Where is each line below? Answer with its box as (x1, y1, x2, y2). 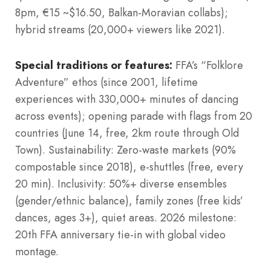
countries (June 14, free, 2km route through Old (15, 125, 239, 141)
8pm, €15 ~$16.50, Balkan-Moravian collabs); (15, 4, 228, 21)
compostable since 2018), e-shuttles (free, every (15, 158, 243, 175)
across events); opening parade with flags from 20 (15, 108, 252, 124)
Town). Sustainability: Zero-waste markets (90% (15, 142, 236, 158)
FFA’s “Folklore (172, 57, 243, 73)
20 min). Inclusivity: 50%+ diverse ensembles (15, 175, 227, 192)
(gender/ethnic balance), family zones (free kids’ (15, 192, 243, 209)
